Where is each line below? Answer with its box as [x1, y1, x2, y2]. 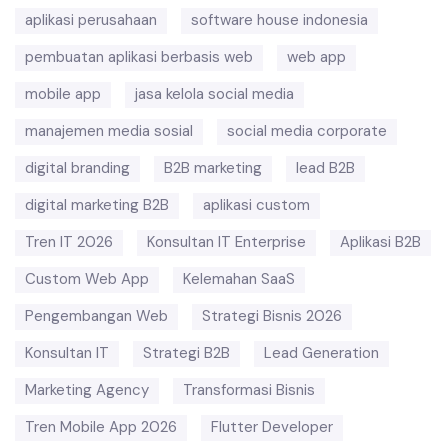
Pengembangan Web [25, 306, 168, 326]
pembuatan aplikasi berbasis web [25, 47, 253, 67]
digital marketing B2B [25, 195, 169, 215]
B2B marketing [164, 158, 262, 178]
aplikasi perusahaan [25, 10, 157, 30]
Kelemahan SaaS [183, 269, 295, 289]
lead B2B [296, 158, 355, 178]
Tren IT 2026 [25, 232, 113, 252]
